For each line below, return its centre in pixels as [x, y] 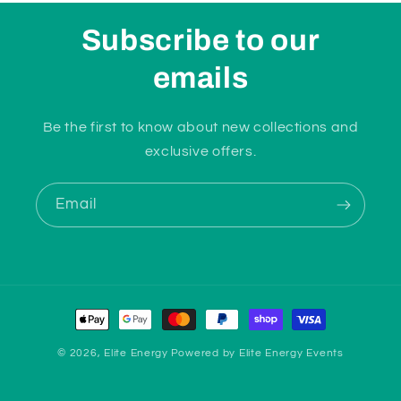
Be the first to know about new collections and [200, 128]
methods [100, 334]
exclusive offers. [200, 152]
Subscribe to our [200, 41]
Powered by [205, 354]
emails [200, 78]
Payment [100, 310]
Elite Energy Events [291, 354]
